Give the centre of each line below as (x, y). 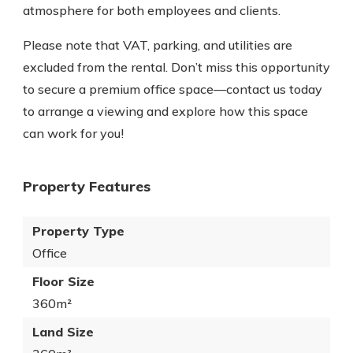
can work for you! (73, 133)
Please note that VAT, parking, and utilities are (158, 45)
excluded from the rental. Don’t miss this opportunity (176, 67)
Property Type (78, 231)
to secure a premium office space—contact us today (173, 89)
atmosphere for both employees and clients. (152, 10)
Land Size (63, 332)
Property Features (87, 186)
